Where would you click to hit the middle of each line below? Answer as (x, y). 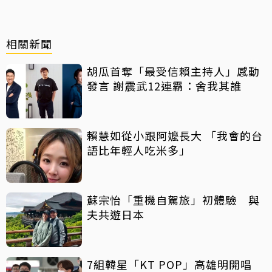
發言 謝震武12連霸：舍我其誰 (164, 86)
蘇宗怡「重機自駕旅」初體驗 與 (173, 200)
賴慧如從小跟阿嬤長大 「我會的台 (175, 136)
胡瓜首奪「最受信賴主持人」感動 (173, 71)
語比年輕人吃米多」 (139, 150)
